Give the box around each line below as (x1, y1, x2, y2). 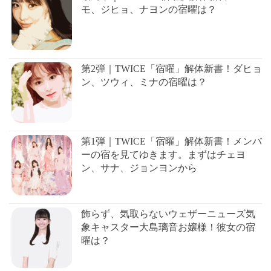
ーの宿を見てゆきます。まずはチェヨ (81, 149, 246, 160)
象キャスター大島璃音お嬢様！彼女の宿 (81, 222, 255, 233)
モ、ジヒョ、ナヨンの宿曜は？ (81, 4, 217, 15)
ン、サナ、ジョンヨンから (81, 163, 197, 174)
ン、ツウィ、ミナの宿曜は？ (81, 77, 207, 88)
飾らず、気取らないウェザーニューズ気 (81, 209, 255, 220)
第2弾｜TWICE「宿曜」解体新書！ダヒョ (81, 64, 262, 74)
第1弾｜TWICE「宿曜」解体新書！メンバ (81, 136, 262, 147)
